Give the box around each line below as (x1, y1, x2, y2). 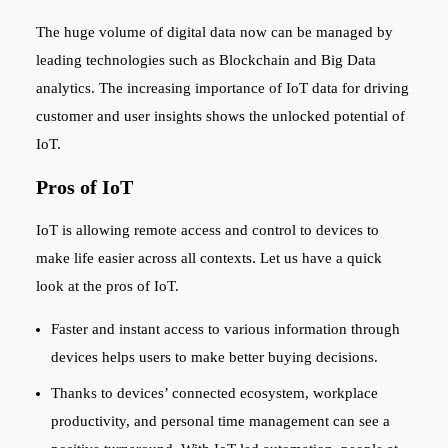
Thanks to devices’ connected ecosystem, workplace (50, 384, 378, 401)
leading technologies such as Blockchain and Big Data (35, 52, 376, 69)
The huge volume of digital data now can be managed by (35, 24, 393, 41)
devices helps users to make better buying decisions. (50, 349, 382, 366)
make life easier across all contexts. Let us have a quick (35, 250, 382, 267)
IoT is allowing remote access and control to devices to (35, 222, 379, 239)
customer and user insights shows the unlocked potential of (35, 108, 405, 125)
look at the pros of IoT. (35, 278, 183, 295)
